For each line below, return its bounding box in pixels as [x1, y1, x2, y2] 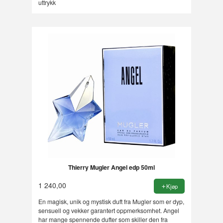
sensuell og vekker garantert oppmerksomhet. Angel [38, 206, 179, 215]
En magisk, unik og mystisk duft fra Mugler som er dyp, [38, 197, 184, 206]
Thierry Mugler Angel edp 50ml [68, 163, 155, 172]
